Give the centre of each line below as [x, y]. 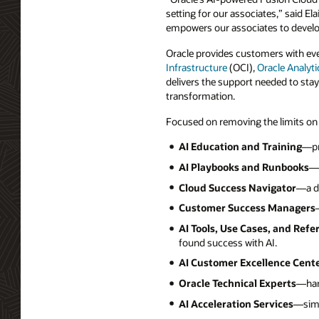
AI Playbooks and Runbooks [244, 167]
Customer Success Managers [247, 208]
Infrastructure [197, 67]
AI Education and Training [240, 147]
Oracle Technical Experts [237, 283]
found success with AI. [228, 242]
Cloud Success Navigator [237, 187]
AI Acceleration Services [236, 303]
